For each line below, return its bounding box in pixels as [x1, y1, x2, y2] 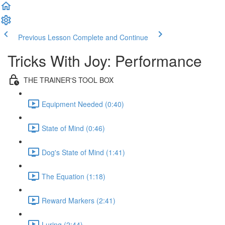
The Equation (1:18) [42, 171, 105, 181]
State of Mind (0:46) [42, 123, 105, 133]
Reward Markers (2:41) [42, 195, 116, 205]
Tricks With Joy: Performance [8, 50, 202, 71]
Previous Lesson [18, 32, 71, 42]
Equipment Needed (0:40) [42, 98, 124, 109]
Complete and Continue [73, 32, 148, 42]
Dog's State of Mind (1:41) [42, 147, 125, 157]
